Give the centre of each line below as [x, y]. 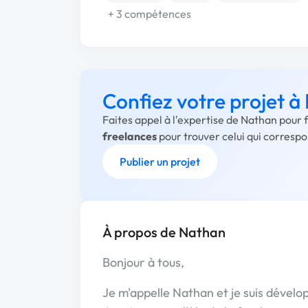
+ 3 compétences [150, 14]
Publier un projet [160, 162]
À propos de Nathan [164, 232]
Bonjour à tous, [143, 262]
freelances [130, 136]
